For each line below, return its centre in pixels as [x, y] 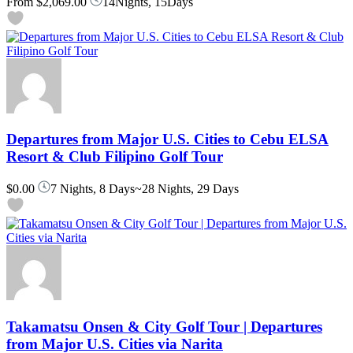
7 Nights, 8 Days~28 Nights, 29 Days [145, 188]
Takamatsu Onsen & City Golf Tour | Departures [164, 326]
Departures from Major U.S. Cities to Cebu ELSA [167, 139]
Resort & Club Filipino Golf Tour [115, 157]
